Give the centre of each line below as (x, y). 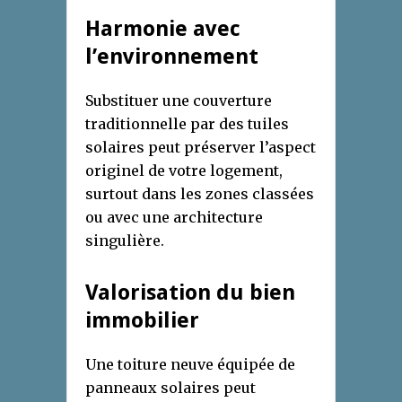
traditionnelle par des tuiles (187, 124)
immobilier (142, 321)
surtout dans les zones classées (200, 194)
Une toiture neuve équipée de (190, 365)
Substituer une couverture (179, 101)
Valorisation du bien (190, 293)
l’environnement (172, 57)
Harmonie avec (163, 29)
